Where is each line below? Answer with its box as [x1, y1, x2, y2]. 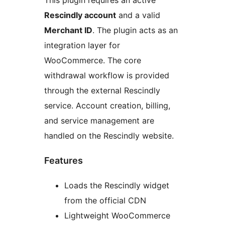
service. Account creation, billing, [44, 100, 170, 111]
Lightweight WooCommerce [64, 210, 170, 221]
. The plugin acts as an [92, 25, 178, 36]
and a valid [116, 10, 160, 21]
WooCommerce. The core [44, 55, 141, 66]
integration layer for [44, 40, 120, 51]
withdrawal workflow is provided [44, 70, 169, 81]
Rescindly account [44, 10, 116, 21]
